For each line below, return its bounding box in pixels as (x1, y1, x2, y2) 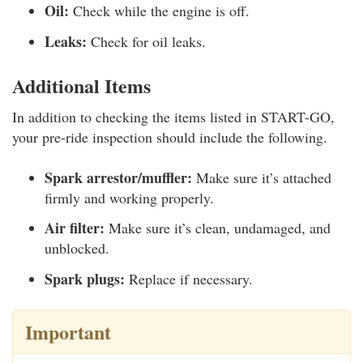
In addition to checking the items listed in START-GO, (12, 106, 335, 126)
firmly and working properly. (45, 187, 214, 207)
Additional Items (12, 70, 151, 100)
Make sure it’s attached (192, 167, 331, 187)
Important (25, 317, 111, 346)
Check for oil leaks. (87, 31, 206, 51)
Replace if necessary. (125, 268, 253, 288)
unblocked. (45, 238, 109, 258)
